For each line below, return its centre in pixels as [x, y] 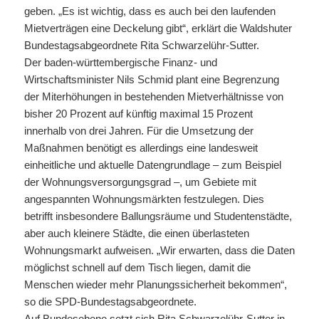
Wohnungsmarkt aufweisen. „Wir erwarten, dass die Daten [159, 250]
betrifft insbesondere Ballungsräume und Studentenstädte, [158, 216]
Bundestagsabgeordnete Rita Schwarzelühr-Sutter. [141, 45]
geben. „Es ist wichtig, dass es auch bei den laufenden [150, 11]
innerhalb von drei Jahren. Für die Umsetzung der [138, 130]
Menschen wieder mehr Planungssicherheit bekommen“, [155, 284]
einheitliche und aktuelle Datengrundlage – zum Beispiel [152, 164]
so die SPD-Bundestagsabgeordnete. [110, 301]
